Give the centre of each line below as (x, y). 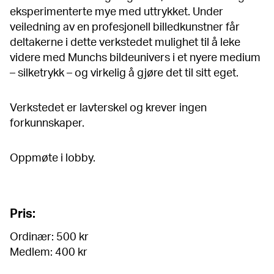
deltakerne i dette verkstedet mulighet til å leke (125, 43)
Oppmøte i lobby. (54, 158)
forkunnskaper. (48, 124)
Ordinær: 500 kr (49, 237)
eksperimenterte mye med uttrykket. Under (117, 12)
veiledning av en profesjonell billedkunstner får (125, 28)
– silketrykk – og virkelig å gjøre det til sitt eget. (124, 73)
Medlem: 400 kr (49, 253)
